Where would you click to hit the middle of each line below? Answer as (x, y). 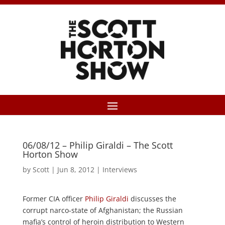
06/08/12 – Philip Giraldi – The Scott (97, 145)
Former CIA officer (53, 199)
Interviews (120, 170)
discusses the (152, 199)
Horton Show (50, 154)
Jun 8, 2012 (76, 170)
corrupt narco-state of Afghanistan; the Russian (102, 210)
